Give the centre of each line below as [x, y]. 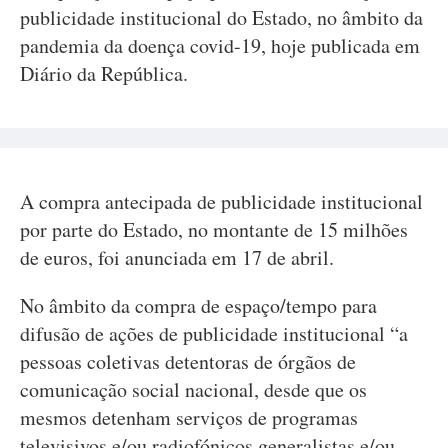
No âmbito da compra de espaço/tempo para [198, 305]
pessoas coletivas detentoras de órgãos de [188, 361]
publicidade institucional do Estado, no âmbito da [221, 17]
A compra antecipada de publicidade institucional [221, 201]
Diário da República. [104, 73]
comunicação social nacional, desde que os [193, 389]
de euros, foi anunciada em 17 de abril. [177, 257]
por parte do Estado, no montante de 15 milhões [214, 229]
